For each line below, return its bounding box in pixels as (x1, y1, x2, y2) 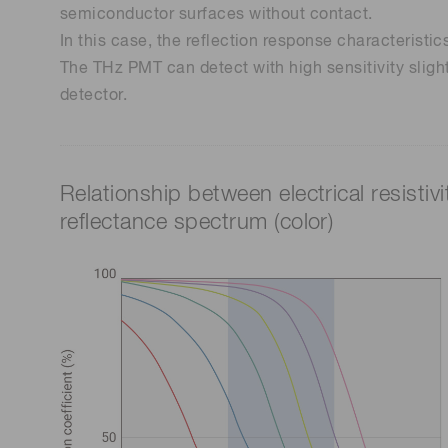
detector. (60, 87, 128, 104)
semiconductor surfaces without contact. (60, 6, 373, 23)
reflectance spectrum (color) (60, 211, 334, 234)
